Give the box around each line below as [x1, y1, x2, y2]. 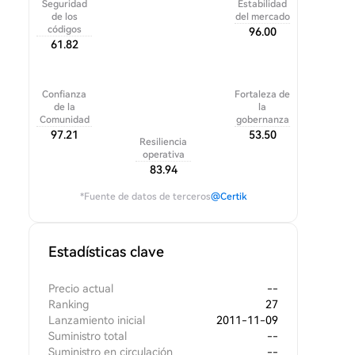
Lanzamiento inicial [48, 314, 145, 326]
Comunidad [39, 114, 90, 125]
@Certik [210, 191, 247, 202]
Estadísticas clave [48, 243, 164, 260]
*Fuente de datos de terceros [79, 191, 211, 202]
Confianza [42, 89, 86, 100]
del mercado [235, 11, 290, 22]
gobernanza [235, 114, 289, 125]
